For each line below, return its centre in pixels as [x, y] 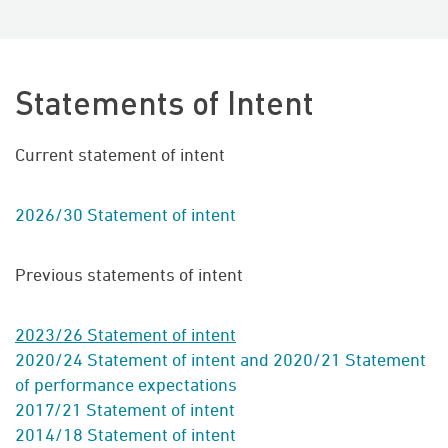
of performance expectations [126, 385]
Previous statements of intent [129, 275]
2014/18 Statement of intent [125, 435]
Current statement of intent [120, 155]
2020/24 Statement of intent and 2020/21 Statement [220, 360]
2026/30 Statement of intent [127, 215]
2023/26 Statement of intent [125, 335]
